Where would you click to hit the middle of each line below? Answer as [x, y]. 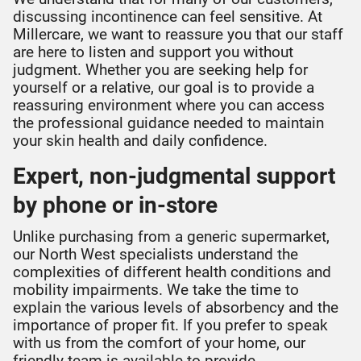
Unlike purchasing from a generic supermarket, [171, 237]
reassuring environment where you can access [169, 105]
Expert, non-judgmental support [174, 176]
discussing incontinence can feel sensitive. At [168, 17]
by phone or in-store [115, 205]
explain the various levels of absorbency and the [176, 307]
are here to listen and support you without [153, 52]
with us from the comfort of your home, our [159, 343]
